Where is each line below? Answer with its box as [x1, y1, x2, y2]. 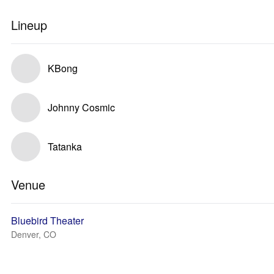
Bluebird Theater [11, 213, 84, 228]
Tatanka [48, 139, 82, 154]
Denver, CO [11, 228, 56, 240]
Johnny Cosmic [48, 100, 115, 114]
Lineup [11, 16, 47, 34]
